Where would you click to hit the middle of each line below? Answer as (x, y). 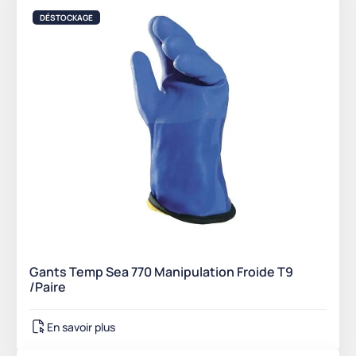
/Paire (48, 287)
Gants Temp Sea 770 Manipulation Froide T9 (161, 272)
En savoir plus (81, 327)
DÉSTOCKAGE (66, 18)
